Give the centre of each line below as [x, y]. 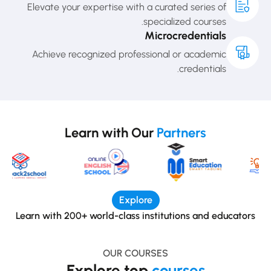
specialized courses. [185, 22]
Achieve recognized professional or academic [129, 54]
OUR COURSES [135, 253]
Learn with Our [111, 133]
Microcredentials [185, 36]
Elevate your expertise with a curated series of [127, 7]
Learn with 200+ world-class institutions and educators [135, 215]
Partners [181, 133]
